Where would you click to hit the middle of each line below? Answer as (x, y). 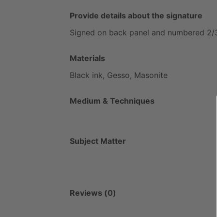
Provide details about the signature (136, 15)
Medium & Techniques (112, 101)
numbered (186, 32)
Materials (87, 58)
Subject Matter (98, 141)
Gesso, (119, 75)
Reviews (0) (93, 193)
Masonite (151, 75)
